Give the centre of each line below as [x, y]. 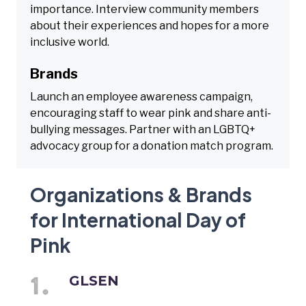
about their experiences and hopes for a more [150, 25]
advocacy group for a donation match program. [152, 145]
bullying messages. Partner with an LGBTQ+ [143, 129]
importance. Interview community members [144, 9]
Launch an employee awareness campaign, [141, 96]
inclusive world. [70, 42]
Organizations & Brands [141, 194]
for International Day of [138, 219]
